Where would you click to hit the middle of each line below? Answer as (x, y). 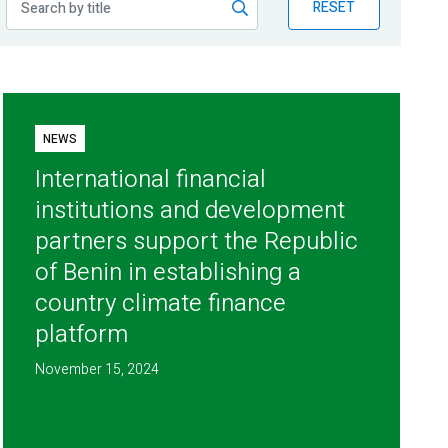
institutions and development (190, 211)
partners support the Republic (197, 242)
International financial (151, 180)
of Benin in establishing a (168, 273)
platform (82, 335)
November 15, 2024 (97, 370)
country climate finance (161, 304)
